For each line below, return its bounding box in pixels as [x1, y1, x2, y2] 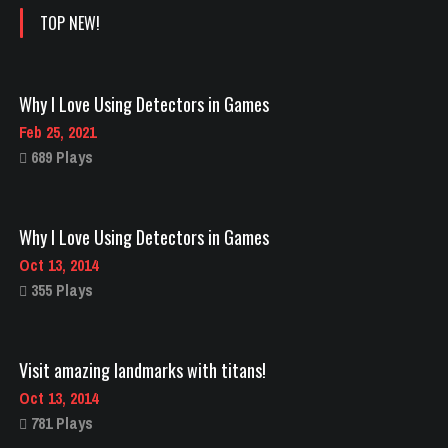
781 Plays [27, 411, 93, 434]
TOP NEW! [40, 10, 100, 35]
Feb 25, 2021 [19, 120, 96, 143]
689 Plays [27, 145, 93, 168]
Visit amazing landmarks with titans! [19, 356, 266, 383]
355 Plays [27, 278, 93, 301]
